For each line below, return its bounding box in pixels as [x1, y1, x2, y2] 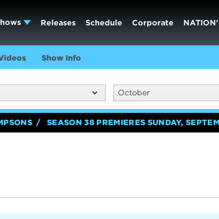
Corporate [131, 18, 174, 27]
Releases [40, 18, 76, 27]
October [118, 88, 150, 97]
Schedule [85, 18, 122, 27]
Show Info [41, 53, 81, 63]
